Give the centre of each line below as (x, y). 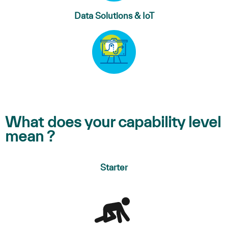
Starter (114, 167)
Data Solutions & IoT (114, 15)
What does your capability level (113, 121)
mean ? (30, 136)
